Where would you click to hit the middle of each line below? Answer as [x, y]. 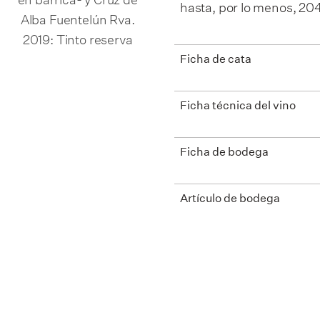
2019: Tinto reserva [77, 37]
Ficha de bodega [224, 152]
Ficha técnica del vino [238, 105]
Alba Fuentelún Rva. [77, 17]
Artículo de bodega [230, 198]
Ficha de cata [216, 59]
